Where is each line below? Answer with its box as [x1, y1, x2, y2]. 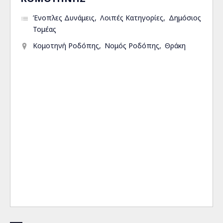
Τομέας [33, 24, 56, 34]
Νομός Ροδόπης [105, 41, 159, 50]
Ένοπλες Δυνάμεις [33, 13, 95, 22]
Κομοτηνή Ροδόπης [33, 41, 99, 50]
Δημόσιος [169, 13, 201, 22]
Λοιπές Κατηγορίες [100, 13, 163, 22]
